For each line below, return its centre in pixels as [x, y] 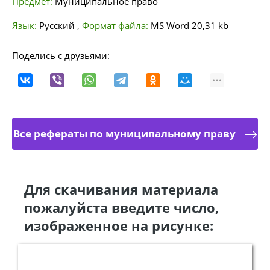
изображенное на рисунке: [119, 225]
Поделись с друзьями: [61, 55]
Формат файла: [116, 25]
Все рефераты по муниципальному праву [124, 133]
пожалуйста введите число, [121, 207]
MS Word [170, 25]
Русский [58, 25]
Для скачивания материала [121, 189]
